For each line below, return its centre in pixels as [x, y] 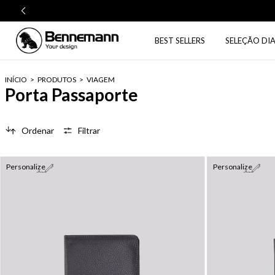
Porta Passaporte [72, 94]
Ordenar [37, 130]
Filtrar [89, 130]
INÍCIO [16, 79]
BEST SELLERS [180, 41]
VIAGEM [101, 79]
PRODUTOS [57, 79]
